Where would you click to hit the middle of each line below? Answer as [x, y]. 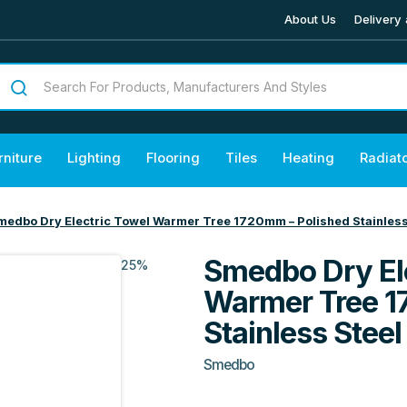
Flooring [173, 158]
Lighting [94, 158]
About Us [310, 19]
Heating [308, 158]
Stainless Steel [303, 332]
